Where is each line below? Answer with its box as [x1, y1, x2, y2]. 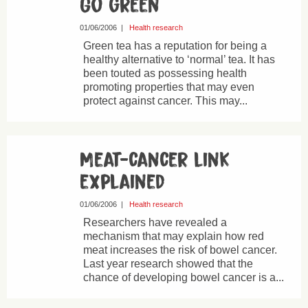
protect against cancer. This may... [82, 95, 247, 107]
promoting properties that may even [82, 81, 254, 93]
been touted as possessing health [82, 67, 247, 79]
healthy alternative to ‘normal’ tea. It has [82, 54, 275, 65]
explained [79, 171, 165, 193]
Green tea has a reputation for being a [82, 40, 267, 52]
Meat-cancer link [79, 149, 230, 171]
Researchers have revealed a [82, 217, 227, 228]
